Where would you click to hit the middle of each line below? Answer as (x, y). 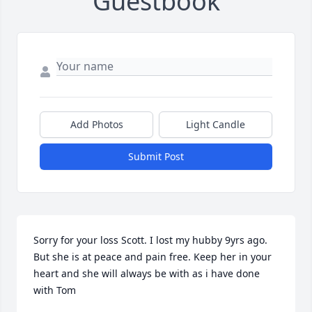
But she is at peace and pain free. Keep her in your (153, 257)
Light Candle (216, 124)
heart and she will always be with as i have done (147, 273)
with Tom (55, 290)
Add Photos (96, 124)
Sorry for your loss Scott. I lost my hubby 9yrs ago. (150, 240)
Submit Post (156, 156)
